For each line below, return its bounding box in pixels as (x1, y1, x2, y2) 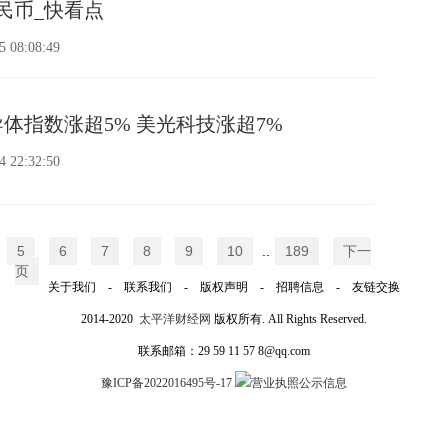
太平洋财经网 (139, 312, 211, 326)
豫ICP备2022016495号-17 (101, 376, 232, 390)
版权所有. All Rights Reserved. (211, 312, 367, 326)
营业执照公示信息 (251, 376, 347, 390)
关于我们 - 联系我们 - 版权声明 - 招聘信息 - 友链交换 (48, 280, 400, 294)
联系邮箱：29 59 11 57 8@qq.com (138, 344, 310, 358)
